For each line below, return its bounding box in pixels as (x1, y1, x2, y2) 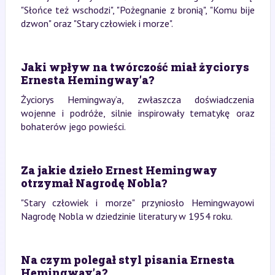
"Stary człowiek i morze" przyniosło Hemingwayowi (20, 196, 255, 209)
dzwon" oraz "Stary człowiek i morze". (20, 17, 173, 29)
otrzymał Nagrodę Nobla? (20, 176, 167, 190)
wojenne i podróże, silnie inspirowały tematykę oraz (20, 107, 255, 119)
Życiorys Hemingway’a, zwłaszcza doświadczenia (20, 93, 255, 106)
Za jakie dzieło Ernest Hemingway (20, 163, 217, 177)
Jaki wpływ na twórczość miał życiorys (20, 60, 249, 74)
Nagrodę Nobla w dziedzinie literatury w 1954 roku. (20, 210, 233, 222)
